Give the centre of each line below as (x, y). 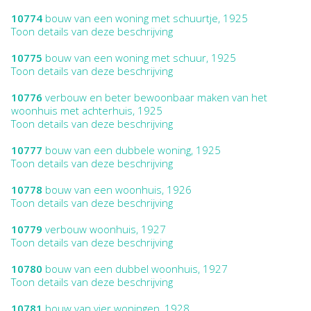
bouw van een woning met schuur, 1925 (139, 57)
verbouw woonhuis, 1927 (104, 229)
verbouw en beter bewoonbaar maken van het (155, 97)
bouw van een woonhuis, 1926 (117, 189)
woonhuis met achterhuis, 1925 (87, 110)
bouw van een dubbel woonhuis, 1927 (135, 268)
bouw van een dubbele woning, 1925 (132, 150)
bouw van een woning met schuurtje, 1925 (145, 18)
